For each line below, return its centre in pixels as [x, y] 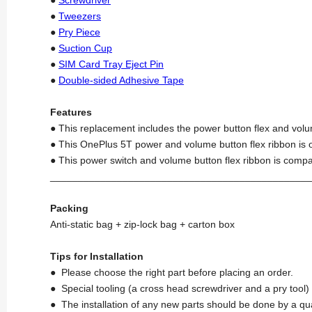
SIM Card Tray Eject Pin [111, 64]
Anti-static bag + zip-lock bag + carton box [142, 224]
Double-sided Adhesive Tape [121, 80]
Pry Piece [79, 32]
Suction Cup [85, 48]
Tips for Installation [97, 256]
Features [71, 112]
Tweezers [80, 16]
